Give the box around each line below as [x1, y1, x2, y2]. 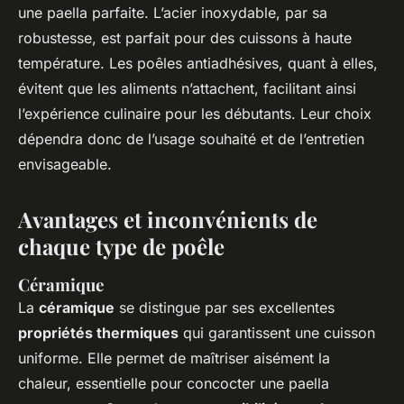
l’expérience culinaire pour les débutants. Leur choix [18, 105, 372, 124]
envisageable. [18, 155, 112, 174]
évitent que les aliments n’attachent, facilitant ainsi [18, 79, 356, 98]
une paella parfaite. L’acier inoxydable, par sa [18, 4, 327, 23]
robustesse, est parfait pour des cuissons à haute [18, 29, 352, 48]
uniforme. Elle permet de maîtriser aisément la [18, 349, 330, 368]
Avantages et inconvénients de [18, 205, 317, 234]
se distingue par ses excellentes [115, 298, 335, 317]
